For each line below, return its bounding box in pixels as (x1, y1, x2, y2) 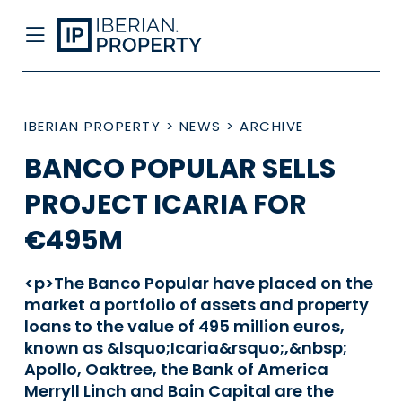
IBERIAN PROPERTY (24, 117, 161, 135)
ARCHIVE (240, 117, 304, 135)
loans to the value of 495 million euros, (24, 315, 345, 337)
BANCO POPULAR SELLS (24, 150, 336, 188)
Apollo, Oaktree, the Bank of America (24, 358, 328, 380)
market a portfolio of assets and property (24, 293, 369, 316)
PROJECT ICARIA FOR (24, 186, 307, 223)
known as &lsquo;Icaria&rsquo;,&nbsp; (24, 336, 347, 359)
